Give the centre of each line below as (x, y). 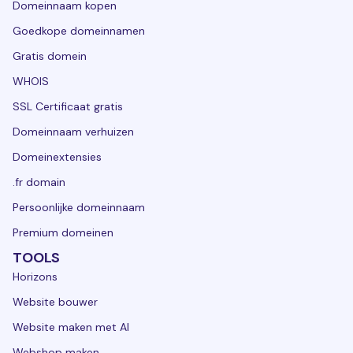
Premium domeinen (63, 232)
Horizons (35, 276)
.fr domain (39, 182)
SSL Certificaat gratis (68, 106)
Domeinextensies (57, 156)
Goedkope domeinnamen (79, 30)
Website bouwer (55, 301)
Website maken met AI (71, 327)
